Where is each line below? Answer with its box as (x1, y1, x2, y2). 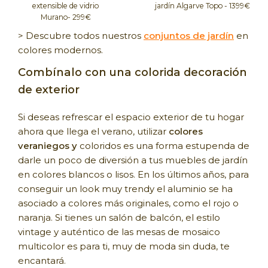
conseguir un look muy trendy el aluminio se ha (18, 182, 233, 194)
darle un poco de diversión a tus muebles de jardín (18, 154, 248, 166)
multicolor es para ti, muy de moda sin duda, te (18, 240, 230, 252)
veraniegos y (18, 139, 77, 151)
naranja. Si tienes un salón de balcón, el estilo (18, 211, 220, 223)
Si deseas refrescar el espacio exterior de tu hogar (18, 111, 244, 123)
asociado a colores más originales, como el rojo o (18, 197, 239, 209)
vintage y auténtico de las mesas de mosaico (18, 226, 220, 237)
